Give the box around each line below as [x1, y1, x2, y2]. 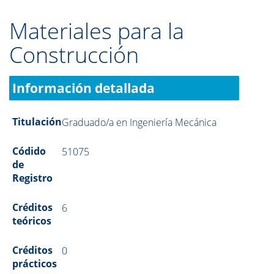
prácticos [12, 257, 57, 270]
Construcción [9, 40, 139, 70]
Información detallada [12, 80, 155, 97]
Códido [12, 144, 46, 158]
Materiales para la [9, 16, 184, 46]
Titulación [12, 115, 62, 128]
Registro [12, 171, 53, 185]
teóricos [12, 214, 51, 228]
